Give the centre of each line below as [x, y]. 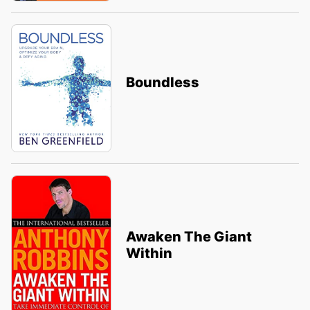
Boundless [162, 83]
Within [149, 254]
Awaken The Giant [189, 237]
